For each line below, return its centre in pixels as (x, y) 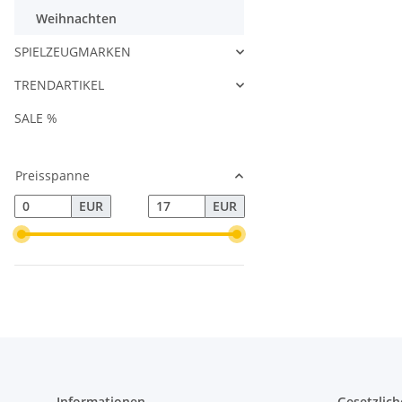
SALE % (36, 118)
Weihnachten (76, 18)
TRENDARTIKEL (59, 85)
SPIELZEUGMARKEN (73, 52)
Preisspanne (52, 175)
